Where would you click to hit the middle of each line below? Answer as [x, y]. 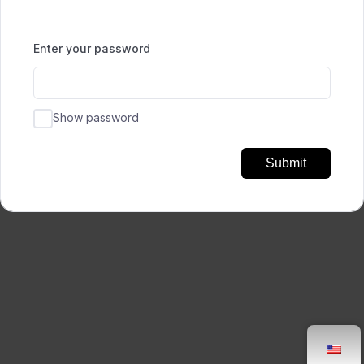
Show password [96, 117]
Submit [286, 163]
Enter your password [92, 48]
